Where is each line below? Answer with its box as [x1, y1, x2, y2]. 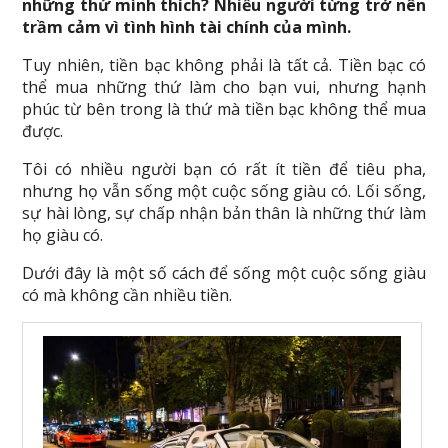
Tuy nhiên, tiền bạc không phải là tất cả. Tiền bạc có [22, 54, 426, 76]
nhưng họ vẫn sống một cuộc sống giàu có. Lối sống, [22, 180, 426, 202]
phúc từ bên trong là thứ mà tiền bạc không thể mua [22, 98, 426, 120]
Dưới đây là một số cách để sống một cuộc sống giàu [22, 262, 426, 284]
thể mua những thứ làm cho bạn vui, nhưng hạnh [22, 76, 426, 98]
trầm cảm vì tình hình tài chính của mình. [22, 16, 352, 38]
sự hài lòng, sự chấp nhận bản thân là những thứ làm [22, 202, 426, 224]
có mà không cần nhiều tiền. [22, 284, 233, 306]
